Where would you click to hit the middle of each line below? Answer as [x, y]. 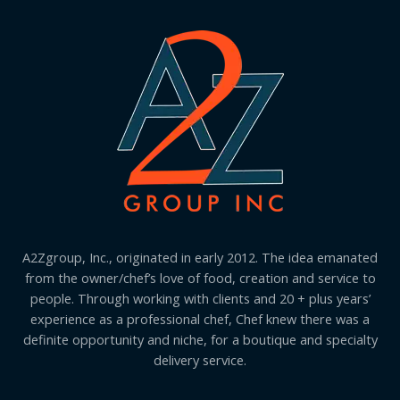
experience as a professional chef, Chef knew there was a [200, 319]
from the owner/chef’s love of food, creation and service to [200, 278]
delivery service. [200, 360]
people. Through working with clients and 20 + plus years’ [200, 299]
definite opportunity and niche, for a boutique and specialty [200, 340]
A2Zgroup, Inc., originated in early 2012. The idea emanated [200, 258]
